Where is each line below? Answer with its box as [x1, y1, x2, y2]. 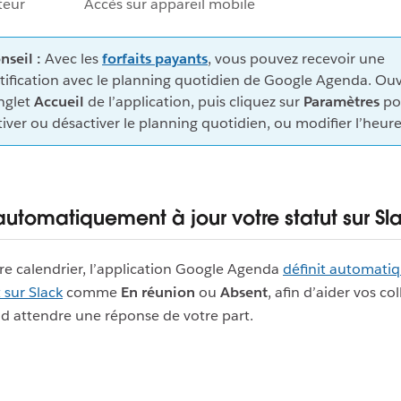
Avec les [41, 48, 102, 68]
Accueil [34, 91, 84, 111]
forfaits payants [102, 48, 208, 68]
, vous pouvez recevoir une [208, 48, 385, 68]
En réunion [121, 283, 195, 302]
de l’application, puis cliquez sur [84, 91, 303, 111]
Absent [220, 283, 268, 302]
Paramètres [303, 91, 380, 111]
